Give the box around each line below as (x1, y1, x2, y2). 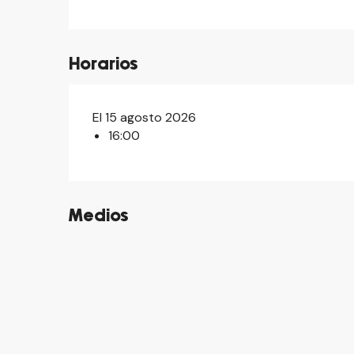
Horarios (69, 56, 139, 73)
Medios (69, 208, 130, 224)
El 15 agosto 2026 (92, 109, 197, 126)
